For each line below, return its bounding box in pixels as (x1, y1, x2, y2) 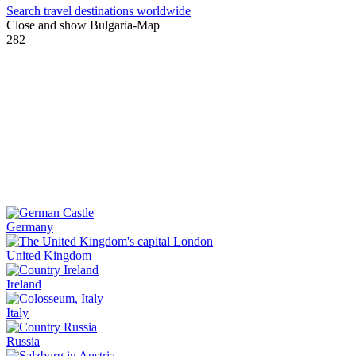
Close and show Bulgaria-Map (6, 18, 160, 32)
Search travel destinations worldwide (6, 4, 191, 17)
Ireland (6, 277, 41, 291)
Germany (6, 220, 53, 234)
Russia (6, 335, 40, 348)
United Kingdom (6, 249, 91, 262)
